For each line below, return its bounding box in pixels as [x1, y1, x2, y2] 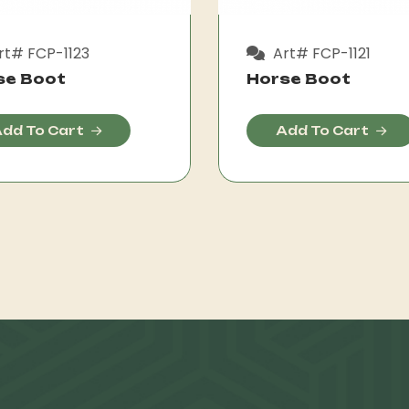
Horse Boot [246, 69, 351, 88]
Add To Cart [276, 122, 369, 138]
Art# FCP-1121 [269, 42, 371, 64]
